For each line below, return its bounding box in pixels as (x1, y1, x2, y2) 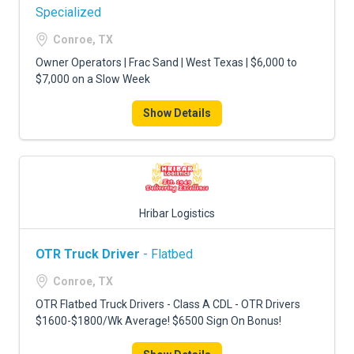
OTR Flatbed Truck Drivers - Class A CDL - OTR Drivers (36, 298, 300, 311)
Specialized (36, 5, 101, 20)
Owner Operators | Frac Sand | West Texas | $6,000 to (36, 56, 297, 69)
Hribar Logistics (139, 207, 215, 220)
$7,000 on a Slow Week (36, 73, 150, 85)
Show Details (143, 107, 211, 119)
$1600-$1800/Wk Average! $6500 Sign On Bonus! (36, 314, 281, 327)
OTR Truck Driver (36, 247, 140, 262)
